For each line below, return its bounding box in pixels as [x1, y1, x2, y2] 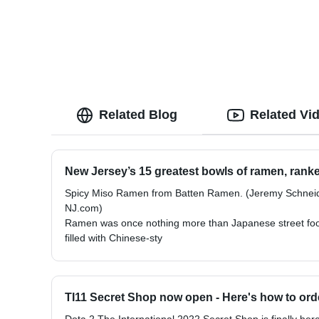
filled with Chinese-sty [65, 232, 162, 244]
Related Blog [99, 108, 177, 122]
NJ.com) [65, 202, 103, 214]
